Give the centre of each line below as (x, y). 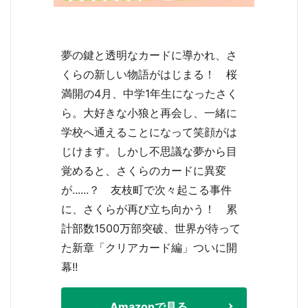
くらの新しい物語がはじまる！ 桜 (149, 75)
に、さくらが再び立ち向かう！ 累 (149, 209)
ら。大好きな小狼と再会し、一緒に (149, 113)
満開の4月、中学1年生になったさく (150, 94)
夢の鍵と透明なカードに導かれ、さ (149, 55)
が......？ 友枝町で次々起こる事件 (146, 190)
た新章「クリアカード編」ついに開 (149, 248)
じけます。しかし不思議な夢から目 (149, 152)
